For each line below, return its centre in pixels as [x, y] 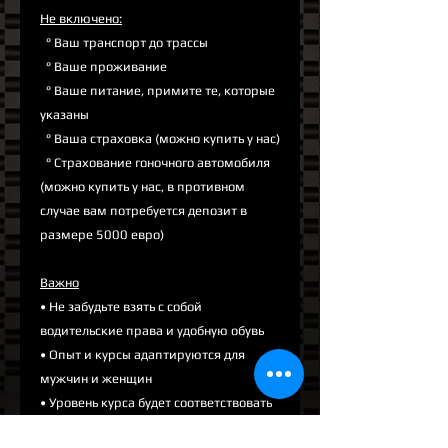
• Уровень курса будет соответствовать [156, 403]
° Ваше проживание [103, 67]
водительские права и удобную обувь [152, 331]
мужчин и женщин [96, 379]
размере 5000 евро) [102, 235]
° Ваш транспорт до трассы [124, 43]
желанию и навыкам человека [132, 427]
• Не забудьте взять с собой [121, 307]
